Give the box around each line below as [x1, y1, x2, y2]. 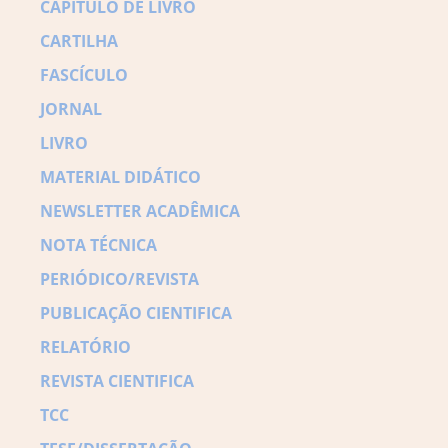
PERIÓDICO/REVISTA [40, 268, 199, 291]
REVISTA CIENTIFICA [40, 370, 194, 393]
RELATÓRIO [40, 336, 131, 359]
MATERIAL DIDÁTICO [40, 166, 201, 189]
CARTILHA [40, 30, 118, 53]
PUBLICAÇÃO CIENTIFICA [40, 302, 232, 325]
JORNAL [40, 98, 102, 121]
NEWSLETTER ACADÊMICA [40, 200, 240, 223]
